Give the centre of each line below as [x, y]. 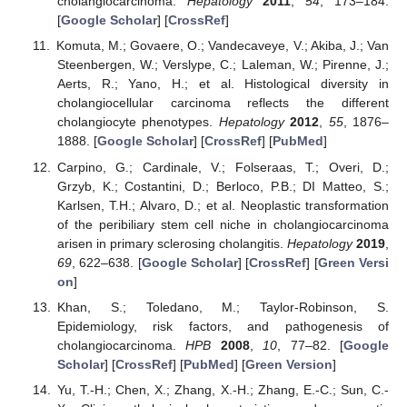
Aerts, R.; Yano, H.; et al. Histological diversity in [223, 84]
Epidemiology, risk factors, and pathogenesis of [223, 326]
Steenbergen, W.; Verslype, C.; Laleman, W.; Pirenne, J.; [223, 65]
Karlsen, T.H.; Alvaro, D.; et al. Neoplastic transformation [223, 205]
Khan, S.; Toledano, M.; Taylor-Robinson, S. [223, 307]
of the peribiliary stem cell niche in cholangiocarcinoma [223, 224]
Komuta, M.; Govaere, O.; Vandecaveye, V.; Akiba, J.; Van [222, 46]
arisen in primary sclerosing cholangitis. [172, 243]
